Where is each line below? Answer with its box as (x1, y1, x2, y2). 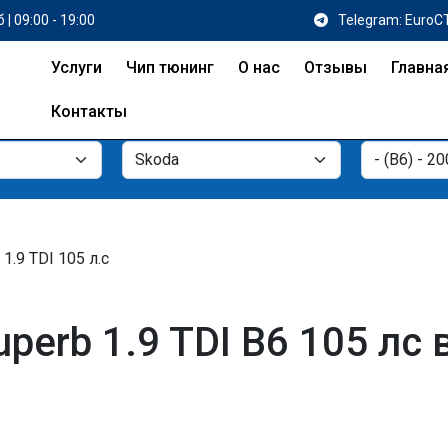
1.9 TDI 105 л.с (4, 249, 109, 268)
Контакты (50, 102, 127, 121)
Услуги (50, 58, 102, 77)
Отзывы (303, 58, 367, 77)
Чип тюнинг (125, 58, 214, 77)
